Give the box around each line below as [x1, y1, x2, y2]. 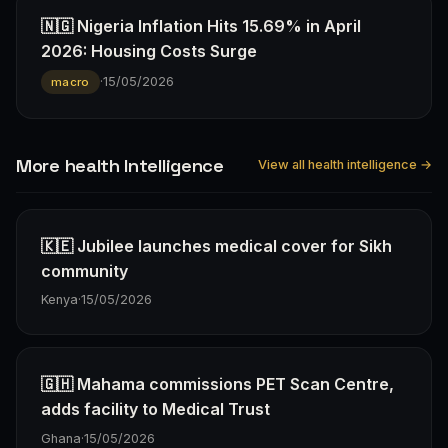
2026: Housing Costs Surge [41, 40, 257, 61]
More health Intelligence [16, 153, 224, 177]
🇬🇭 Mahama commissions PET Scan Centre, [41, 374, 394, 395]
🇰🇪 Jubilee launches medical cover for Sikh [41, 235, 392, 256]
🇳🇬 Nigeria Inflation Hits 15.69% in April [41, 15, 361, 36]
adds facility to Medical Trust [41, 399, 270, 420]
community [41, 260, 128, 281]
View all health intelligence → [258, 157, 432, 173]
